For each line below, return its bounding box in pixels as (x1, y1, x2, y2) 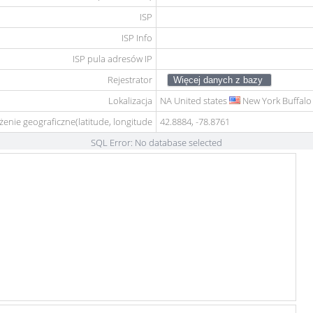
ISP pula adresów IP (73, 52, 152, 65)
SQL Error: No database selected (91, 136, 222, 149)
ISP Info (122, 31, 152, 44)
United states (174, 94, 227, 107)
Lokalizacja (108, 94, 152, 107)
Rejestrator (108, 73, 152, 86)
